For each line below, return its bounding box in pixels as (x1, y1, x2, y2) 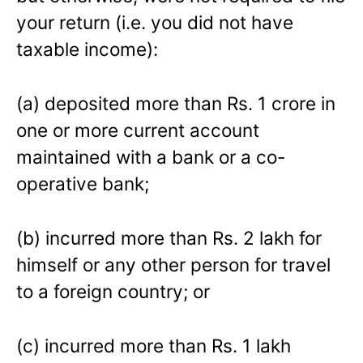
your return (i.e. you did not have (16, 11, 293, 34)
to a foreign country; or (16, 280, 210, 302)
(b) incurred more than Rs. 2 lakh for (16, 226, 322, 249)
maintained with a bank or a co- (16, 146, 285, 169)
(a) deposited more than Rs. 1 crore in (16, 92, 335, 115)
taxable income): (16, 38, 158, 61)
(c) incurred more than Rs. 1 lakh (16, 334, 291, 357)
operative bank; (16, 173, 149, 195)
